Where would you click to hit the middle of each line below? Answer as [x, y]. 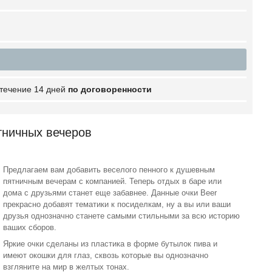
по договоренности [110, 89]
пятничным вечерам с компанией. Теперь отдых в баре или [113, 181]
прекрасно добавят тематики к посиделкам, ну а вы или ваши [117, 204]
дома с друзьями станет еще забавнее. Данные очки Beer [110, 192]
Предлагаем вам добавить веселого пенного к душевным [109, 169]
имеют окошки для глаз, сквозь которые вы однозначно [106, 255]
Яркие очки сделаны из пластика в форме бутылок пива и [110, 243]
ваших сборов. [31, 227]
